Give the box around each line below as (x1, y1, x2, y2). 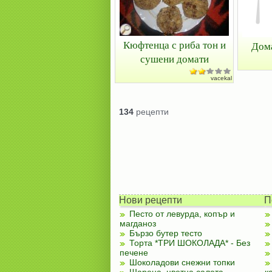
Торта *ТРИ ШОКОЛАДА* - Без (129, 238, 250, 248)
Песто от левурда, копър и (129, 209, 235, 219)
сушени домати (140, 52, 209, 66)
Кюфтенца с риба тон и (123, 38, 226, 52)
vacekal (211, 75, 232, 81)
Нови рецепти (118, 195, 182, 205)
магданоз (119, 219, 156, 228)
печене (119, 248, 148, 257)
